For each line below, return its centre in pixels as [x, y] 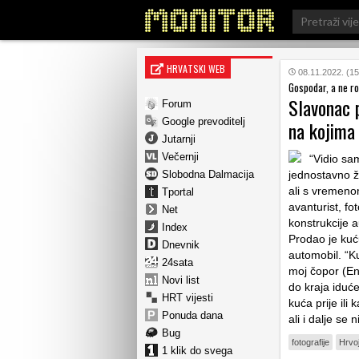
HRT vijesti [188, 297]
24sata [177, 262]
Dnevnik [181, 244]
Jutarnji [179, 139]
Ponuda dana [192, 315]
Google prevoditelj [204, 121]
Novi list [181, 280]
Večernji [180, 156]
